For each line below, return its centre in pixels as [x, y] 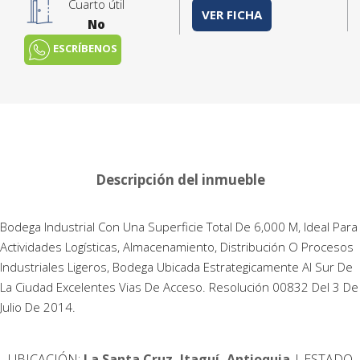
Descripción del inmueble [180, 180]
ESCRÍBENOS [84, 49]
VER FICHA [232, 14]
